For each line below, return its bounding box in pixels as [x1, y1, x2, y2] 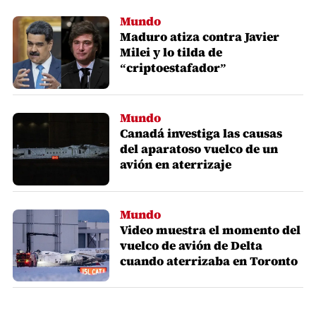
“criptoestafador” [120, 59, 227, 76]
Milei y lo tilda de [120, 43, 223, 61]
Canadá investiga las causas [120, 124, 283, 142]
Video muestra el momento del [120, 221, 301, 238]
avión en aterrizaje [120, 155, 232, 173]
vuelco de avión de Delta [120, 236, 263, 254]
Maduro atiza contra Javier [120, 28, 280, 45]
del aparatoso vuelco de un [120, 140, 279, 157]
